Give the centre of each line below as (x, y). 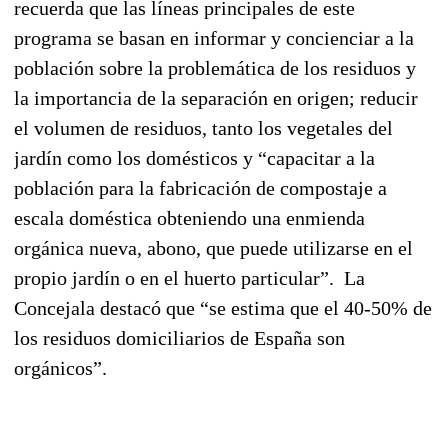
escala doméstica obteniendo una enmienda (189, 217)
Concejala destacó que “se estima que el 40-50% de (223, 307)
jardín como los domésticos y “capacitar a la (194, 157)
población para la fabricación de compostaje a (200, 187)
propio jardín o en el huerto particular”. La (189, 277)
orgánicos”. (60, 367)
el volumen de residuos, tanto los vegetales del (203, 127)
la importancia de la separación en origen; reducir (216, 97)
